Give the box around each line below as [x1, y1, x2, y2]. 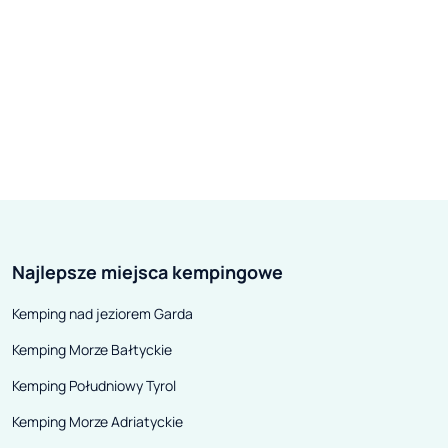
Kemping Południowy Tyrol [12, 376, 176, 396]
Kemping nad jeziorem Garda [12, 304, 193, 324]
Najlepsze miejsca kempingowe [12, 260, 283, 285]
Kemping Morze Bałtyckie [12, 340, 172, 360]
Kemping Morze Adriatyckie [12, 412, 183, 432]
